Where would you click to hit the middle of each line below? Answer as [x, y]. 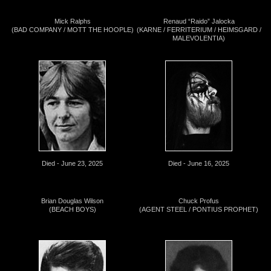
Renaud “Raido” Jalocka [199, 21]
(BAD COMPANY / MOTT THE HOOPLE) [72, 30]
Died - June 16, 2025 [199, 163]
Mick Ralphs [72, 21]
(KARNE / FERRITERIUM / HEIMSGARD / [199, 30]
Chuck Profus [199, 201]
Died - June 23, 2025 [72, 163]
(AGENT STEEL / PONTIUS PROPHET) [199, 209]
